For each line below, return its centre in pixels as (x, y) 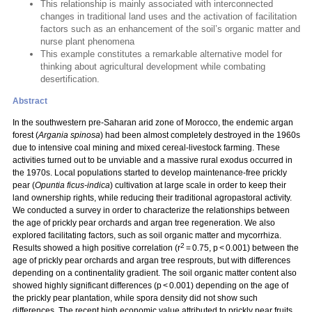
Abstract (30, 101)
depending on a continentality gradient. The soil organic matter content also (155, 273)
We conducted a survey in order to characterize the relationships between (151, 210)
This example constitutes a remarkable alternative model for (161, 54)
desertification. (70, 79)
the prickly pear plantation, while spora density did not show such (135, 298)
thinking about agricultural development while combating (153, 67)
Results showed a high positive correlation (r (96, 248)
